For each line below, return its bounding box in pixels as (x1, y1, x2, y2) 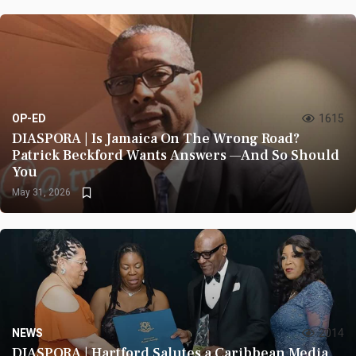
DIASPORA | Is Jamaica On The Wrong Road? (12, 130, 300, 148)
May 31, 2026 (12, 185, 71, 199)
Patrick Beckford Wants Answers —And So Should (12, 146, 339, 164)
